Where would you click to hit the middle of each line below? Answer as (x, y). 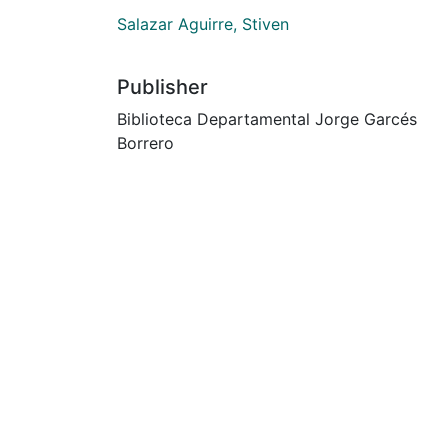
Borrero (145, 142)
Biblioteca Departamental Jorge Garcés (267, 118)
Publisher (162, 86)
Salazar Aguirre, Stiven (203, 23)
